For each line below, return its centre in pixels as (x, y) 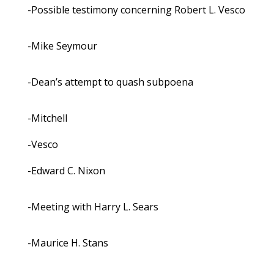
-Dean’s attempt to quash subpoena (110, 82)
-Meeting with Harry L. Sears (93, 207)
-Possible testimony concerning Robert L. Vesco (136, 10)
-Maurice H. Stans (68, 243)
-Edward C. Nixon (66, 171)
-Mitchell (47, 118)
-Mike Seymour (62, 46)
